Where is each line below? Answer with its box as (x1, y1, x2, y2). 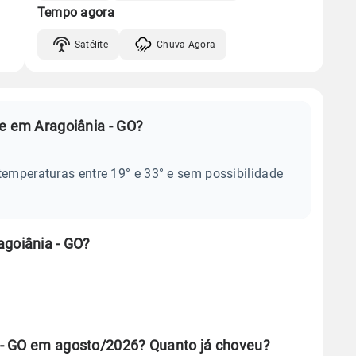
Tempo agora (37, 5, 114, 20)
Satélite (74, 38, 109, 50)
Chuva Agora (157, 38, 216, 50)
